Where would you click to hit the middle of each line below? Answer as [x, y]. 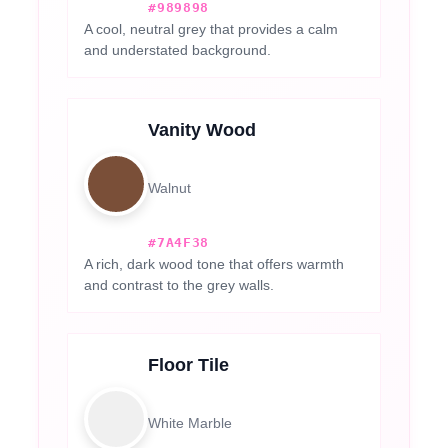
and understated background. [178, 49]
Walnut [170, 187]
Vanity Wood [202, 129]
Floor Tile [189, 364]
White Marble [190, 422]
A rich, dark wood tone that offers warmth [214, 263]
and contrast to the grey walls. [179, 284]
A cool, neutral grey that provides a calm [211, 28]
